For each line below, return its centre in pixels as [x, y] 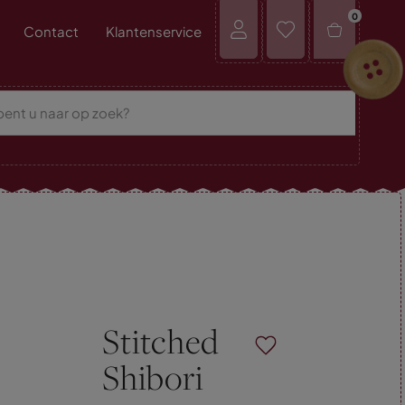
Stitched [160, 342]
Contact [51, 31]
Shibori [153, 378]
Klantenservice [153, 31]
